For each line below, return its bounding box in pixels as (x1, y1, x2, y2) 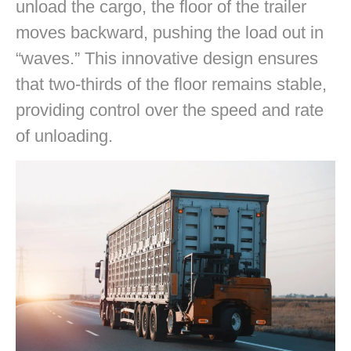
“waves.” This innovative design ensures (16, 49, 318, 69)
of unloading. (16, 126, 113, 147)
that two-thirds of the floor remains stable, (16, 74, 327, 95)
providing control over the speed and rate (16, 100, 324, 121)
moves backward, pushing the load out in (16, 23, 324, 43)
